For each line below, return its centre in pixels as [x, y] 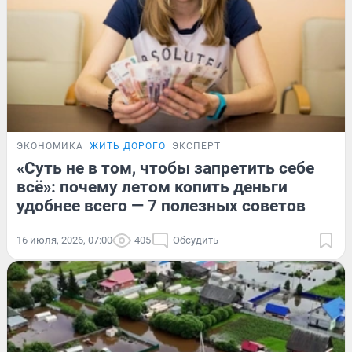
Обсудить [196, 240]
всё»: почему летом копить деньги [152, 187]
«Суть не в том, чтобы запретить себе [165, 169]
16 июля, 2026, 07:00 [64, 240]
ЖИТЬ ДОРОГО [128, 147]
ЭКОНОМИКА [50, 147]
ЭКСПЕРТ [196, 147]
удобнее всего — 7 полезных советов [161, 206]
